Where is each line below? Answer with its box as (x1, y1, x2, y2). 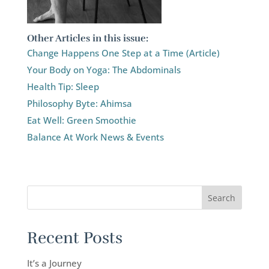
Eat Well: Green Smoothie (26, 113, 136, 126)
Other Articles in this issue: (26, 32, 148, 44)
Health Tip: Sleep (26, 80, 99, 92)
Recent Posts (26, 227, 122, 248)
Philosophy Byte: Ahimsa (26, 97, 132, 109)
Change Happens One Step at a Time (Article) (26, 46, 220, 59)
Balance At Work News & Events (26, 130, 164, 143)
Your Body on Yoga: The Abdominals (26, 63, 181, 76)
